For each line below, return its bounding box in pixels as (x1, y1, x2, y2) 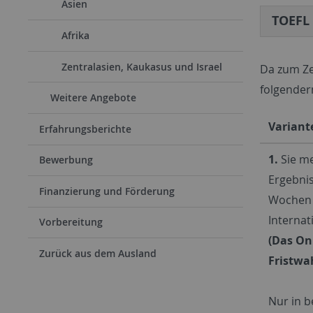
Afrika (61, 28, 89, 42)
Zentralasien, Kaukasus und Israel (61, 59, 222, 73)
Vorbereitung (39, 215, 103, 229)
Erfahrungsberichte (39, 122, 131, 136)
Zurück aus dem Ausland (39, 247, 156, 261)
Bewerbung (39, 153, 93, 167)
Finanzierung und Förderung (39, 184, 175, 198)
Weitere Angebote (50, 91, 136, 105)
